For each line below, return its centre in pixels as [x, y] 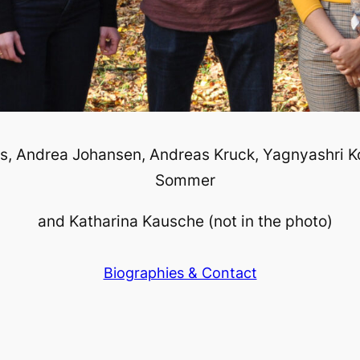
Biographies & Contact [180, 273]
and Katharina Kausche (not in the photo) [186, 221]
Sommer [186, 180]
